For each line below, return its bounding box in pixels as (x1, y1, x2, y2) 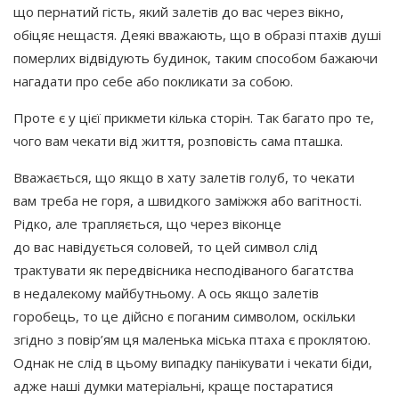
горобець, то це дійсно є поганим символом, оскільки (13, 306, 355, 325)
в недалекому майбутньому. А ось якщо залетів (13, 283, 319, 302)
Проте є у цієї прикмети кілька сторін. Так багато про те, (13, 108, 374, 126)
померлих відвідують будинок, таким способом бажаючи (13, 48, 378, 67)
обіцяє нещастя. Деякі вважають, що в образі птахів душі (13, 25, 381, 44)
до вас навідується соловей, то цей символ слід (13, 237, 318, 256)
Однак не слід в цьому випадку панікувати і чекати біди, (13, 353, 372, 371)
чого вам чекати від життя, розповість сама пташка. (13, 131, 343, 150)
